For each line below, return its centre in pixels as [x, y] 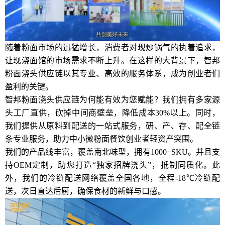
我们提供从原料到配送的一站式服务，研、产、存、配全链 [113, 126]
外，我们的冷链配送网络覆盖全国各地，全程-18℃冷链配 [113, 178]
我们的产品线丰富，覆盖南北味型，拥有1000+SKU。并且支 [113, 152]
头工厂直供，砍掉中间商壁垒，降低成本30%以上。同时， [113, 113]
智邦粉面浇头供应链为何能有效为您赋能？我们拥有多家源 [113, 99]
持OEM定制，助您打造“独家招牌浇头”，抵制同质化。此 [113, 165]
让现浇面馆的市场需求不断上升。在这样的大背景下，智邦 [113, 60]
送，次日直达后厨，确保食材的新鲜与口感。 [85, 191]
